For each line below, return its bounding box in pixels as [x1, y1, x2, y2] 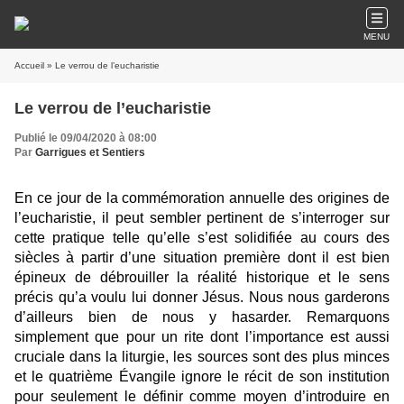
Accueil [14, 60, 44, 70]
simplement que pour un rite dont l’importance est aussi [14, 329, 390, 344]
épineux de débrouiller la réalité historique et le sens [14, 270, 390, 285]
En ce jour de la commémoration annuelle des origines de [14, 190, 390, 206]
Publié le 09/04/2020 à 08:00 [14, 132, 157, 144]
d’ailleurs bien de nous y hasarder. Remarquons [14, 309, 390, 325]
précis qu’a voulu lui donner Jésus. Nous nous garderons [14, 289, 390, 305]
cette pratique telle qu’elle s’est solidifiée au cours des [14, 230, 390, 245]
